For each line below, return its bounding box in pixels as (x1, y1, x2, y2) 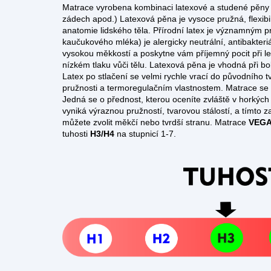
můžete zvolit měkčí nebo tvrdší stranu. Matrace (62, 117, 246, 127)
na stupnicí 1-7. (117, 129, 176, 139)
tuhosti (62, 129, 88, 139)
